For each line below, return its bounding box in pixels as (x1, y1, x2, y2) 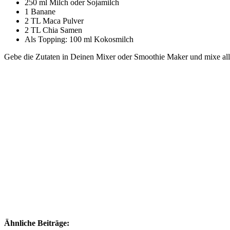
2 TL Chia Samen (25, 26, 82, 35)
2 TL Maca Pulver (25, 16, 84, 26)
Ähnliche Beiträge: (4, 219, 69, 228)
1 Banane (25, 7, 55, 16)
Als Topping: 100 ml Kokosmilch (25, 35, 133, 44)
